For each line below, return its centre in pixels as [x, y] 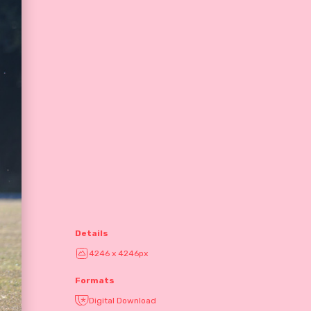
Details [92, 234]
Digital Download [123, 301]
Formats [95, 280]
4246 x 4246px [118, 254]
